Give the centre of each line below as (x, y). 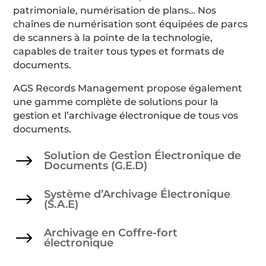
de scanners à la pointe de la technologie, (113, 37)
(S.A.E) (61, 204)
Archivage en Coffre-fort (110, 233)
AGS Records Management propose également (128, 88)
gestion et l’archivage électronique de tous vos (126, 115)
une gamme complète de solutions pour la (116, 102)
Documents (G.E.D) (95, 166)
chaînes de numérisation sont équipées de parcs (131, 24)
